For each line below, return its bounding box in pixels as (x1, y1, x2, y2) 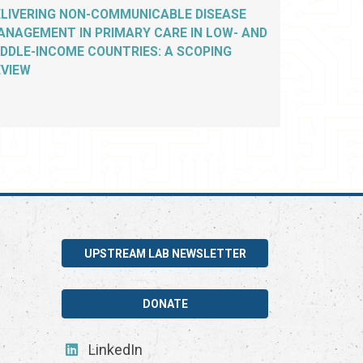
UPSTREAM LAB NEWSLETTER (83, 246, 246, 260)
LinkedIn (85, 341, 143, 359)
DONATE (142, 297, 188, 310)
